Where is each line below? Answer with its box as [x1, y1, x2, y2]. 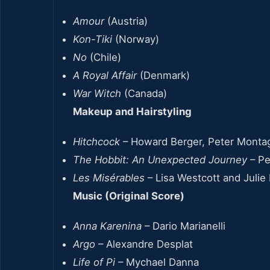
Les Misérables [73, 171, 145, 184]
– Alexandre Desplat [95, 237, 193, 250]
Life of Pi [73, 256, 115, 268]
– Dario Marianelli [142, 219, 225, 232]
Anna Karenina [73, 219, 142, 232]
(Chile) [87, 51, 121, 63]
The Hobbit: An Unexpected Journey [73, 153, 247, 166]
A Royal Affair [73, 69, 137, 81]
